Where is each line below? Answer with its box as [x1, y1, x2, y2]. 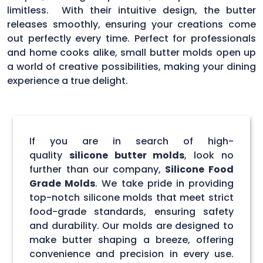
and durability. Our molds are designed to [29, 218, 234, 232]
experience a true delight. [7, 73, 128, 87]
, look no [184, 148, 234, 162]
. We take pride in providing [95, 176, 234, 190]
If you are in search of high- [29, 134, 234, 148]
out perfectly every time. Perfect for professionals [7, 31, 256, 45]
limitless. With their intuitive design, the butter [7, 3, 256, 17]
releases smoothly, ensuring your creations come [7, 17, 256, 31]
